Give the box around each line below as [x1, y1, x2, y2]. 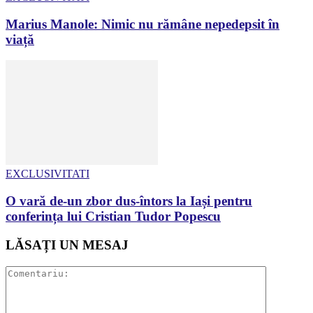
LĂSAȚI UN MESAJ [6, 237, 129, 252]
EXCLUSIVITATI [6, 168, 89, 180]
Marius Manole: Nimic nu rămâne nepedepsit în [6, 16, 279, 31]
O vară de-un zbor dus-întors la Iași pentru [6, 194, 252, 209]
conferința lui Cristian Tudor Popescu [6, 209, 221, 224]
